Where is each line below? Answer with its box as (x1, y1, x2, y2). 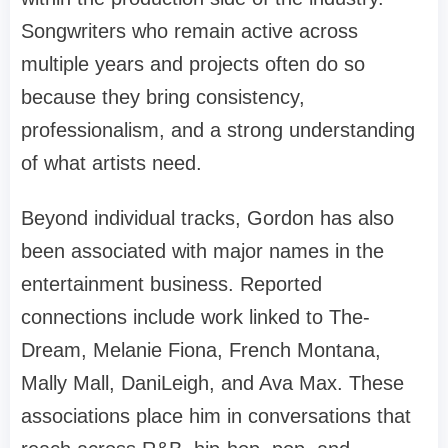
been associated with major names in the (21, 239, 384, 262)
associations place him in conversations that (21, 404, 411, 427)
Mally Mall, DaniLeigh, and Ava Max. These (21, 371, 404, 394)
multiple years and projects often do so (21, 52, 365, 75)
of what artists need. (21, 151, 202, 174)
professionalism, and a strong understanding (21, 118, 415, 141)
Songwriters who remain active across (21, 19, 358, 42)
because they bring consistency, (21, 85, 305, 108)
